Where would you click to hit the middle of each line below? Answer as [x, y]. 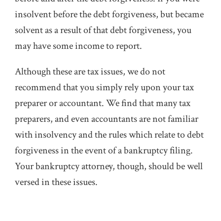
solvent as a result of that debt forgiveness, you [103, 30]
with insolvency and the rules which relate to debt [109, 135]
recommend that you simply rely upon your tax [104, 87]
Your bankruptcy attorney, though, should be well [109, 166]
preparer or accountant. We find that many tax [103, 103]
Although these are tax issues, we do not [90, 72]
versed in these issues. [56, 182]
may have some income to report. [78, 46]
